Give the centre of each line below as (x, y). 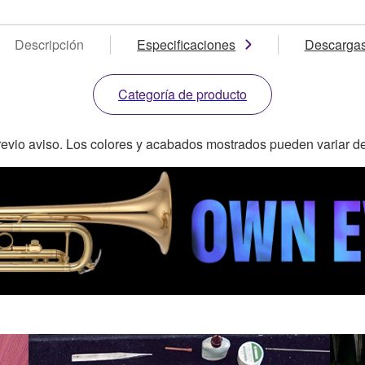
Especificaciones (187, 44)
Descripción (50, 44)
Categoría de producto (182, 94)
